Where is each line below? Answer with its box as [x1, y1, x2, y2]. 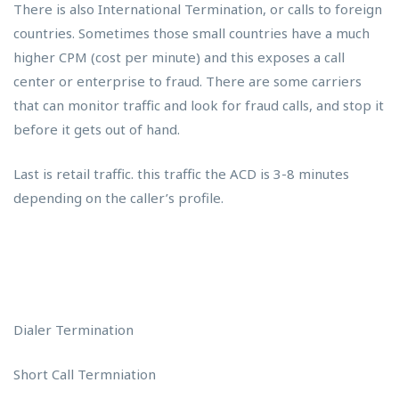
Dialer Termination [13, 321, 134, 339]
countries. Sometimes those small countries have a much [13, 24, 370, 43]
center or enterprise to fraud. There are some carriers [13, 72, 362, 91]
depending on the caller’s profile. [13, 188, 224, 207]
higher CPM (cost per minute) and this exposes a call [13, 48, 345, 67]
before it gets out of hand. [13, 120, 180, 139]
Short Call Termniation [13, 364, 156, 383]
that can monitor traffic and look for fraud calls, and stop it [13, 96, 384, 115]
